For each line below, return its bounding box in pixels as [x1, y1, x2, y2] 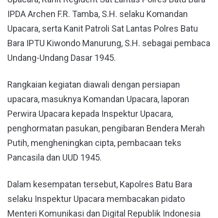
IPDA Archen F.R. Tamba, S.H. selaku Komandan [7, 9, 188, 19]
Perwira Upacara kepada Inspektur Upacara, [7, 109, 173, 119]
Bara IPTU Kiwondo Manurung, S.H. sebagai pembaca [7, 38, 210, 49]
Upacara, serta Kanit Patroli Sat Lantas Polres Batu [7, 23, 198, 34]
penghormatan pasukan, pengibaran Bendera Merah [7, 123, 205, 134]
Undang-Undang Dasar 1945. [7, 53, 116, 63]
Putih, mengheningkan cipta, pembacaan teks [7, 138, 182, 148]
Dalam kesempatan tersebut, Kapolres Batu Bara [7, 179, 192, 190]
